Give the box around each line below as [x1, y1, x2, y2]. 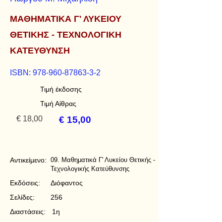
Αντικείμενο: [10, 156, 47, 164]
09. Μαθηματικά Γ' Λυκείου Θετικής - [51, 156, 155, 164]
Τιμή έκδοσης [40, 85, 82, 93]
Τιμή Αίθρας [40, 100, 76, 108]
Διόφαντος [51, 179, 83, 187]
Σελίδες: [10, 193, 35, 201]
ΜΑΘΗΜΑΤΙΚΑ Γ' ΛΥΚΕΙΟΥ [10, 14, 121, 24]
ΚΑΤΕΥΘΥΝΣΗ [10, 46, 70, 55]
